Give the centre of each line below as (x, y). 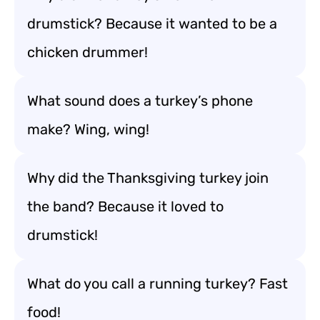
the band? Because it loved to (125, 206)
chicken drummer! (87, 52)
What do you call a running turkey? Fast (157, 284)
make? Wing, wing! (88, 129)
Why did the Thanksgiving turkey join (148, 178)
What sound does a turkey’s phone (140, 101)
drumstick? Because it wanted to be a (152, 24)
